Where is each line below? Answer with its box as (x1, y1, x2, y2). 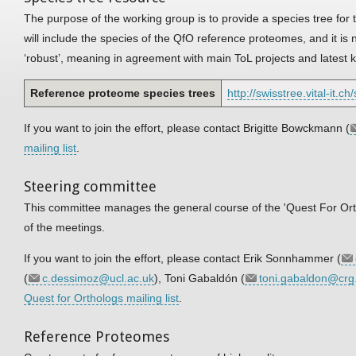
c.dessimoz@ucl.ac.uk (42, 271, 154, 284)
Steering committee (24, 177, 157, 195)
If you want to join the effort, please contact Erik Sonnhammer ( (24, 251, 341, 265)
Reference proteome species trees (30, 86, 215, 99)
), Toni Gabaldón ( (154, 271, 245, 284)
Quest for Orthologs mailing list (24, 291, 179, 304)
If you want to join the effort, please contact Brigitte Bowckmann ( (24, 121, 350, 134)
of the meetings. (24, 220, 105, 234)
